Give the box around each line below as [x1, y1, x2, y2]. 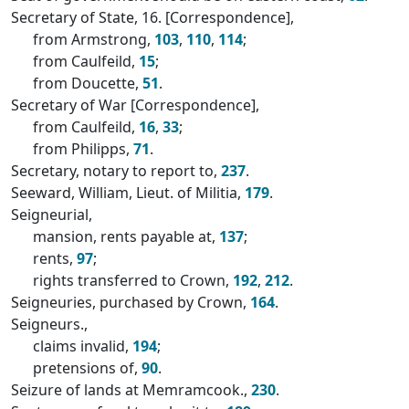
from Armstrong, [33, 29, 154, 49]
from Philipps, [33, 139, 133, 159]
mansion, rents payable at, [33, 226, 219, 246]
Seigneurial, [11, 204, 92, 225]
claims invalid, [33, 336, 132, 356]
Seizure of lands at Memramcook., [11, 380, 251, 400]
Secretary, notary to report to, [11, 161, 221, 181]
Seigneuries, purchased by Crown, [11, 292, 250, 312]
